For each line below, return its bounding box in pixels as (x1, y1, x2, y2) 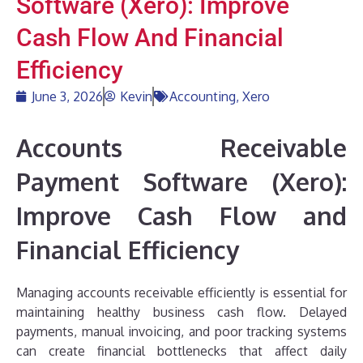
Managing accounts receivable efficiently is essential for (16, 284, 347, 301)
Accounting (169, 88, 236, 105)
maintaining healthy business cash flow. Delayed (16, 303, 347, 320)
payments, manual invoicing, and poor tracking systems (16, 322, 347, 340)
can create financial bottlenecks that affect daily (16, 342, 347, 359)
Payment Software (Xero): (16, 165, 347, 197)
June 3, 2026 (32, 88, 103, 105)
